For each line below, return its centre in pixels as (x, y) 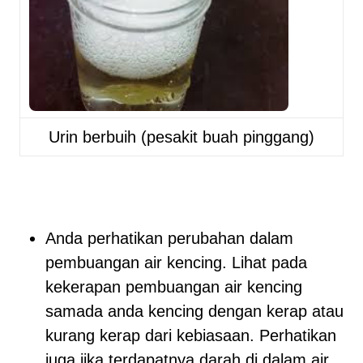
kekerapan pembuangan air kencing (174, 287)
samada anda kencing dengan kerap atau (194, 311)
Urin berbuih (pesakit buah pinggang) (181, 137)
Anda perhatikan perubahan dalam (169, 238)
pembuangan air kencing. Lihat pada (176, 263)
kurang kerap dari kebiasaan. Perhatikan (191, 335)
